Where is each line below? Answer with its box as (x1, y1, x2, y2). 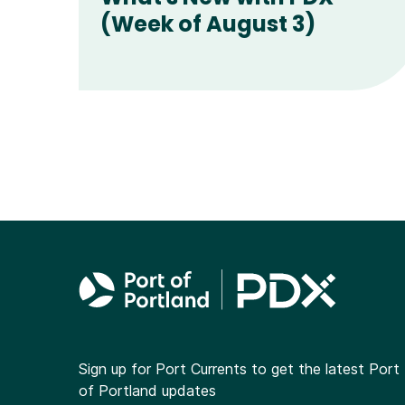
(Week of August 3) (100, 8, 316, 39)
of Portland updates (79, 381, 216, 400)
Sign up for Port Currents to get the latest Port (79, 360, 400, 379)
